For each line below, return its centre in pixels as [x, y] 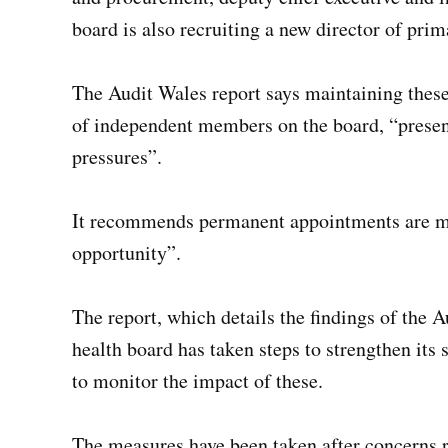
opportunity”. [126, 253]
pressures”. [117, 157]
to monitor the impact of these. [197, 381]
